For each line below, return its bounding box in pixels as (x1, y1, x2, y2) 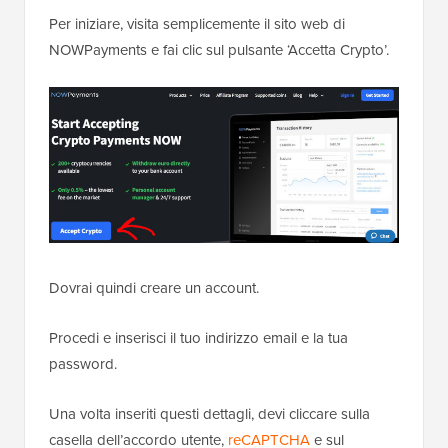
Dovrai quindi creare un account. (49, 277, 259, 300)
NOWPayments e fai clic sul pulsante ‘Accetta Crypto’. (49, 38, 389, 61)
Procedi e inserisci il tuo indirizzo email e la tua (49, 327, 348, 350)
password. (49, 353, 117, 376)
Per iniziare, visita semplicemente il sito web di (49, 12, 345, 35)
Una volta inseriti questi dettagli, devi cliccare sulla (49, 403, 370, 426)
